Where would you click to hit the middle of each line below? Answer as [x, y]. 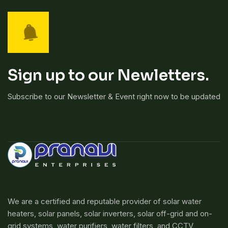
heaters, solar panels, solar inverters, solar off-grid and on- [110, 214]
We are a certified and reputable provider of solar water [105, 202]
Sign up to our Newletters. [108, 76]
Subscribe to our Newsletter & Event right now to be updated [114, 97]
